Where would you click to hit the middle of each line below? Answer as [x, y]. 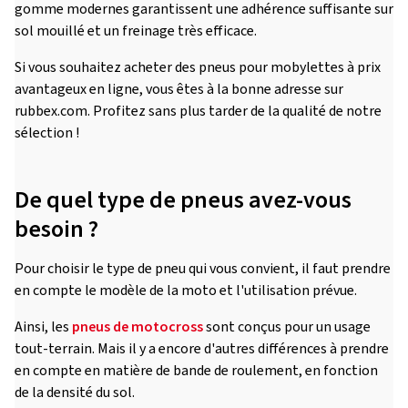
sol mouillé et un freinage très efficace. [136, 31]
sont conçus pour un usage [287, 327]
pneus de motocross [138, 327]
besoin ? [56, 229]
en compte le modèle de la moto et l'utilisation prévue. [186, 291]
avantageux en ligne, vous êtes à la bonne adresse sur [179, 89]
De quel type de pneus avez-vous [183, 200]
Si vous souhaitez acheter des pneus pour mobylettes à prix [198, 67]
